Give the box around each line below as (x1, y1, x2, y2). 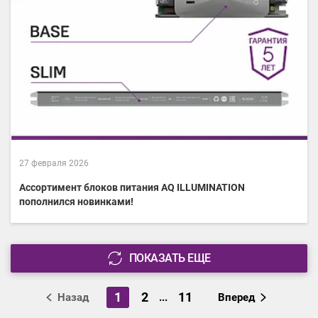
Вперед (218, 291, 255, 305)
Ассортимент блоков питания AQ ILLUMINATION (19, 182, 245, 194)
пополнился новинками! (19, 196, 133, 208)
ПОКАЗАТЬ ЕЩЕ (128, 251, 211, 265)
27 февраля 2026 (19, 158, 89, 169)
